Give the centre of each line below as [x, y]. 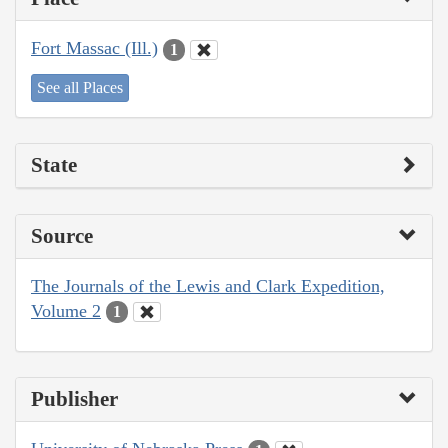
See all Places [80, 87]
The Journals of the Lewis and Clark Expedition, [208, 285]
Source [62, 235]
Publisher [74, 399]
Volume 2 [66, 310]
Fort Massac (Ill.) [94, 48]
